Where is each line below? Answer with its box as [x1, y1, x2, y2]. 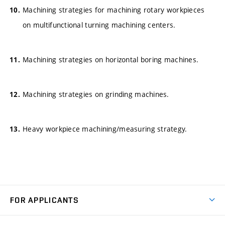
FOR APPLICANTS [10, 195, 79, 205]
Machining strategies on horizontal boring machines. [23, 55, 199, 64]
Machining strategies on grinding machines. [23, 89, 169, 99]
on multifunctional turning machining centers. [23, 20, 176, 30]
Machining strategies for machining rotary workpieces [23, 5, 205, 15]
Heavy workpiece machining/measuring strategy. [23, 124, 187, 134]
